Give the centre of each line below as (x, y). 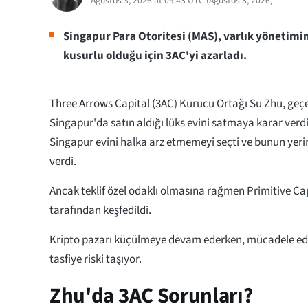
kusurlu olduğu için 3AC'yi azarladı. (156, 56)
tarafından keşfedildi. (101, 210)
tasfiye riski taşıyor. (97, 259)
